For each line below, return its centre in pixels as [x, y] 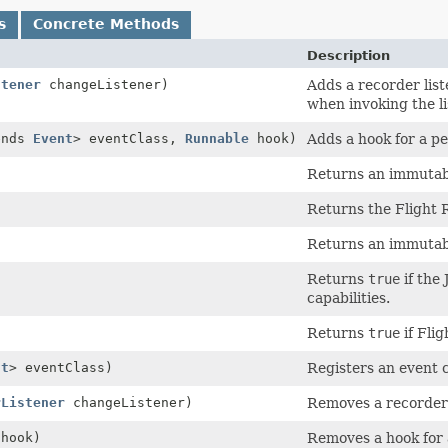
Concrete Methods [106, 23]
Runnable [217, 138]
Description [348, 55]
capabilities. [348, 297]
